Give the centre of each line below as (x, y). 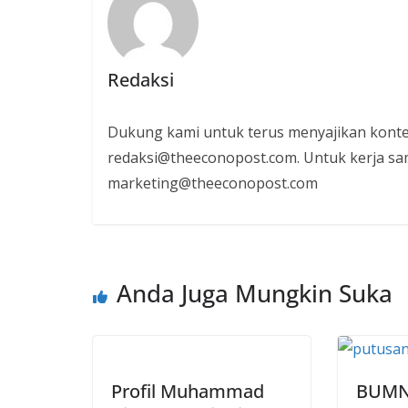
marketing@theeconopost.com (212, 183)
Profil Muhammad (188, 392)
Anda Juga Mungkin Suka (255, 294)
